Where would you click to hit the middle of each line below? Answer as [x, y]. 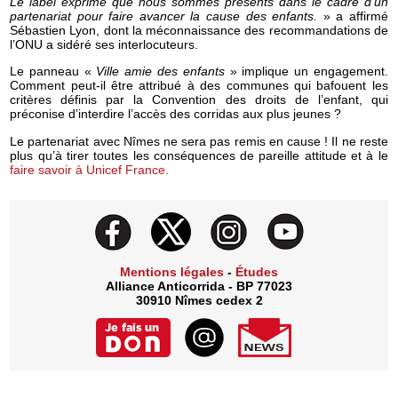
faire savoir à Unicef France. [90, 169]
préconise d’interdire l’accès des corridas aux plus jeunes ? [176, 114]
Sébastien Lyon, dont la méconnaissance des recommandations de [199, 30]
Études [257, 272]
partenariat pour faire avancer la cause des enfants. [167, 16]
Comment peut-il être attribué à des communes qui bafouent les [199, 86]
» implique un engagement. [306, 72]
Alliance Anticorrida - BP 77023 [199, 287]
